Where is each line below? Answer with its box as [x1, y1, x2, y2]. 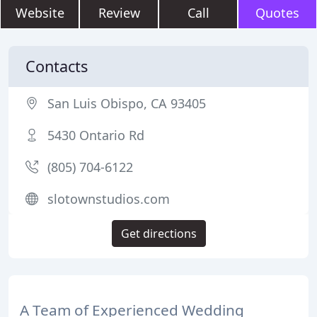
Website [15, 4, 64, 21]
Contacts [25, 56, 88, 76]
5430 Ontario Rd [47, 127, 144, 144]
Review [98, 4, 140, 21]
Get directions [120, 226, 197, 241]
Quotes [255, 4, 299, 21]
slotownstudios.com [47, 190, 170, 207]
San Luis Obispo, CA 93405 [47, 95, 206, 112]
